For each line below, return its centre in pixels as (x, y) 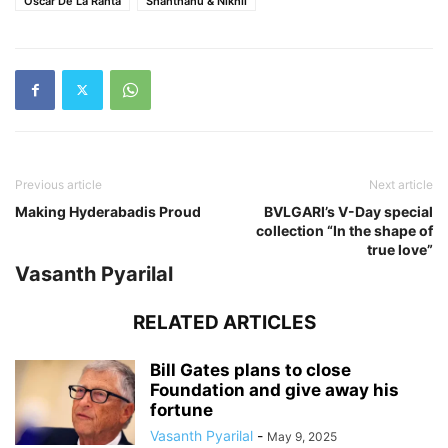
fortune (181, 409)
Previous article (58, 184)
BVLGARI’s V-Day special (348, 211)
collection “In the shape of (344, 230)
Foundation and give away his (274, 389)
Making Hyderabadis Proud (108, 211)
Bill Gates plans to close (250, 369)
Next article (401, 184)
